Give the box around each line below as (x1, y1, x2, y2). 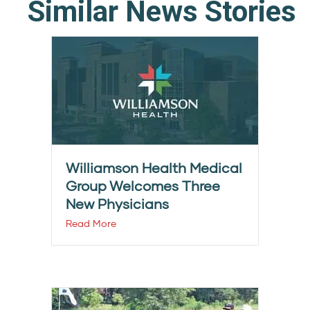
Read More (66, 217, 116, 230)
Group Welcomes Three (66, 177, 220, 194)
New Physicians (66, 195, 169, 212)
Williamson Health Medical (66, 159, 242, 176)
